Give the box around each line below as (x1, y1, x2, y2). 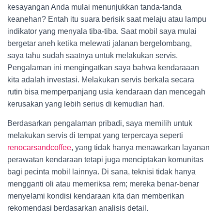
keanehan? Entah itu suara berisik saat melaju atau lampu (7, 15, 206, 23)
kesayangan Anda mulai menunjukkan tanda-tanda (7, 3, 182, 11)
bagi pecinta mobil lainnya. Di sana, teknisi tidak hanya (7, 168, 196, 176)
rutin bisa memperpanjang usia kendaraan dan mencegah (7, 88, 205, 96)
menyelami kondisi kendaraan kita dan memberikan (7, 192, 184, 200)
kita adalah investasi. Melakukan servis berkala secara (7, 76, 194, 84)
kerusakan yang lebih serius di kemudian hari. (7, 100, 165, 108)
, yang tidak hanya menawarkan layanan (71, 143, 210, 152)
